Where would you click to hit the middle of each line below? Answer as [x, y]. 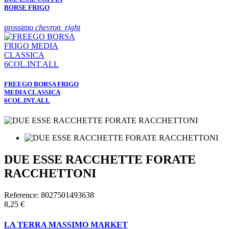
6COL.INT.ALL [27, 101]
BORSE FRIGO [27, 7]
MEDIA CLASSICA [32, 93]
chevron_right [58, 28]
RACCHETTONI [50, 174]
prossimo [20, 28]
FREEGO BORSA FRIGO [41, 84]
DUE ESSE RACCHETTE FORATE [100, 160]
